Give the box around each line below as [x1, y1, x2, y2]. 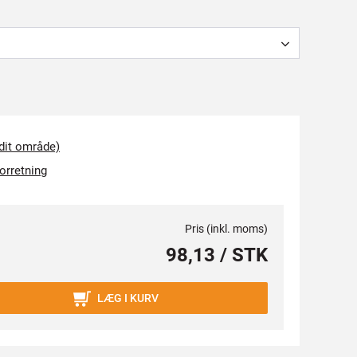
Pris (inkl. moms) [185, 222, 268, 235]
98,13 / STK [166, 244, 268, 266]
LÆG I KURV [97, 292, 159, 304]
